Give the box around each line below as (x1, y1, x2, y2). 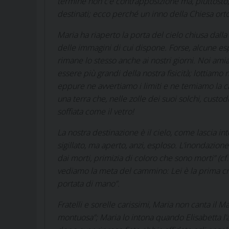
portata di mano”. (57, 177, 120, 189)
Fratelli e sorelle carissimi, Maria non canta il (57, 198, 218, 210)
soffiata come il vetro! (57, 105, 134, 117)
